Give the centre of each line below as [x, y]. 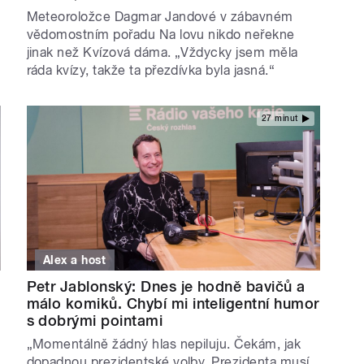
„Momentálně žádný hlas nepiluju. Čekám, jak [164, 344]
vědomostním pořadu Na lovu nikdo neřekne [160, 34]
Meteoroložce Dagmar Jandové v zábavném [160, 16]
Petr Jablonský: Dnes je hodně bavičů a [166, 287]
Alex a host [75, 260]
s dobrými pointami [95, 321]
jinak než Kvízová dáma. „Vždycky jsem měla [162, 52]
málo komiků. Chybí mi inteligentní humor [173, 304]
